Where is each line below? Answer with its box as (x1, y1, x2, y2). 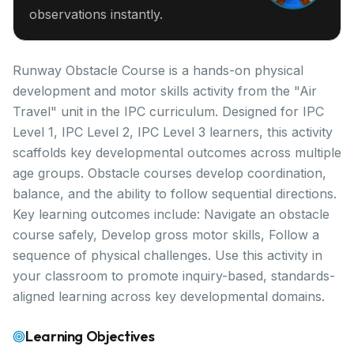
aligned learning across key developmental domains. (13, 288, 325, 304)
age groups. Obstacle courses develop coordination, (13, 165, 326, 181)
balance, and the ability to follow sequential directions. (13, 186, 337, 201)
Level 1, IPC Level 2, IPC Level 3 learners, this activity (13, 124, 333, 140)
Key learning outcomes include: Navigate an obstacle (13, 206, 330, 222)
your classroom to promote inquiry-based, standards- (13, 268, 335, 284)
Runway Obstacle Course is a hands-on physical (13, 62, 303, 78)
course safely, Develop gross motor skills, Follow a (13, 227, 319, 243)
